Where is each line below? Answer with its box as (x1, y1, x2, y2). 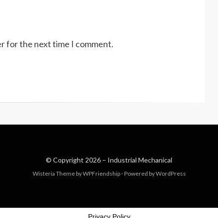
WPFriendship (82, 170, 120, 177)
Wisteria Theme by (32, 170, 83, 177)
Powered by (123, 170, 156, 177)
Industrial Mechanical (108, 156, 172, 164)
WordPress (155, 170, 186, 177)
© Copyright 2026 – (46, 156, 108, 164)
